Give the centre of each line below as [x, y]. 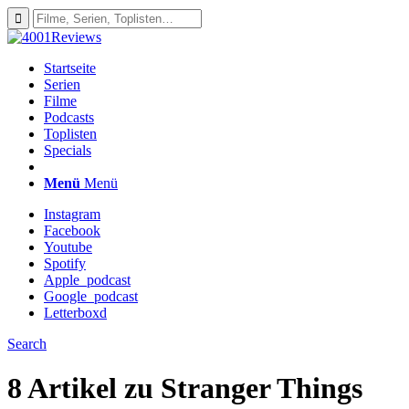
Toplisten [70, 134]
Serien [62, 84]
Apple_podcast [87, 280]
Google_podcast [91, 296]
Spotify [65, 263]
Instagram [72, 214]
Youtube [68, 247]
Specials [68, 150]
